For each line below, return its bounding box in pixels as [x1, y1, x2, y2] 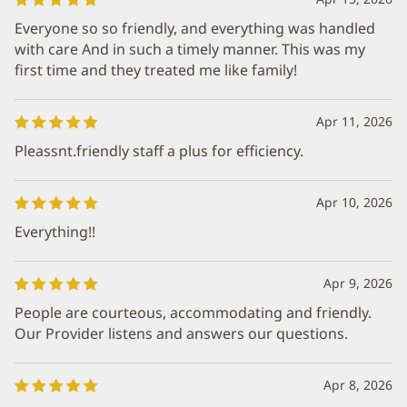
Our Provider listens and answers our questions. [15, 323, 348, 343]
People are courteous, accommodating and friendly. [15, 302, 372, 323]
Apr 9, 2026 [323, 273, 392, 292]
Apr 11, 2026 [316, 112, 392, 130]
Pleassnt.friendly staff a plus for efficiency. [15, 140, 303, 161]
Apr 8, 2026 [323, 375, 392, 393]
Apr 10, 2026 [316, 193, 392, 211]
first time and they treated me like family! [15, 59, 297, 80]
